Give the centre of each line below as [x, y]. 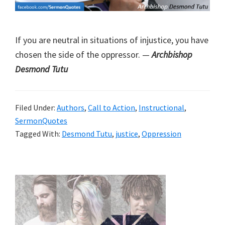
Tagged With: [38, 134]
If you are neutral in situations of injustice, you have [112, 40]
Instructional [161, 108]
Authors [71, 108]
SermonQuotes [41, 121]
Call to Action [111, 108]
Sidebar [36, 199]
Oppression [161, 134]
